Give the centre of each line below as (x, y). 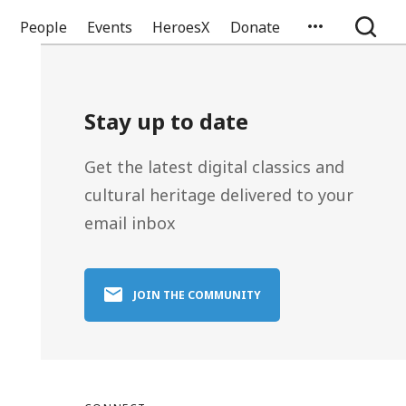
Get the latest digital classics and (214, 167)
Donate (255, 27)
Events (110, 27)
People (43, 27)
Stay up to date (166, 121)
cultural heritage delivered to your (218, 195)
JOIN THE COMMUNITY (198, 295)
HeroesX (181, 27)
